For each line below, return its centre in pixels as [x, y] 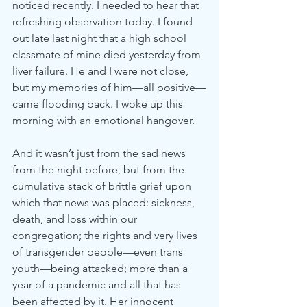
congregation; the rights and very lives [106, 235]
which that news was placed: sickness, [105, 202]
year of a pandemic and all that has [98, 285]
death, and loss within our [76, 219]
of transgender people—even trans [99, 252]
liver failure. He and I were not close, [102, 71]
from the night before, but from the [100, 170]
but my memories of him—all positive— [109, 87]
